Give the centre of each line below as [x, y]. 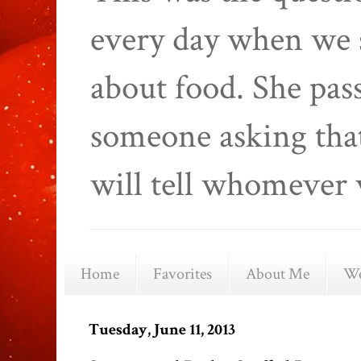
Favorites [183, 274]
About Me [278, 274]
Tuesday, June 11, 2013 [162, 329]
